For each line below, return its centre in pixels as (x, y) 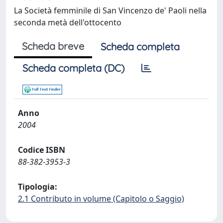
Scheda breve (53, 46)
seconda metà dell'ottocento (68, 22)
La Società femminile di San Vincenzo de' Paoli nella (110, 10)
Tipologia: (38, 187)
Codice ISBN (42, 150)
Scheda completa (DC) (73, 68)
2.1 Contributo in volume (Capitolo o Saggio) (101, 199)
